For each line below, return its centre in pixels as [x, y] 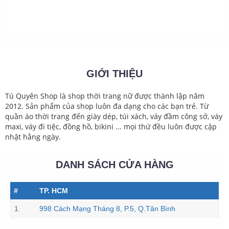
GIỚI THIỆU [114, 74]
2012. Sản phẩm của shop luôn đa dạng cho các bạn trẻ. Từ [107, 106]
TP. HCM [54, 191]
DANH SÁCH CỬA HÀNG [114, 165]
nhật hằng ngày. [33, 137]
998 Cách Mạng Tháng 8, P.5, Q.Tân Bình [107, 209]
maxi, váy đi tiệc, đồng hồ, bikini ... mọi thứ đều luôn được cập [111, 127]
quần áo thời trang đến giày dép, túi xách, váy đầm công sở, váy [114, 116]
